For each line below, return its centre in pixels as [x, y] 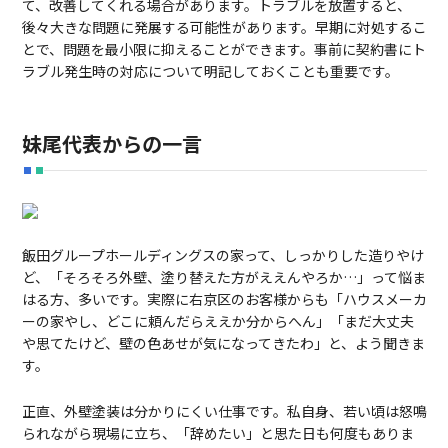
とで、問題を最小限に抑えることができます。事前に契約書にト [223, 49]
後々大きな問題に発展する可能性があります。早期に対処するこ [224, 27]
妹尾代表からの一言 [111, 144]
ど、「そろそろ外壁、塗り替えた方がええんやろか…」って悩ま [223, 277]
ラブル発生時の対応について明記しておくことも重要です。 [210, 71]
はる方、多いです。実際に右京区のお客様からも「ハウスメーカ [224, 299]
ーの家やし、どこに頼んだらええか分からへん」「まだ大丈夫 [217, 321]
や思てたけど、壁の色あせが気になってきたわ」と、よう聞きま [223, 343]
